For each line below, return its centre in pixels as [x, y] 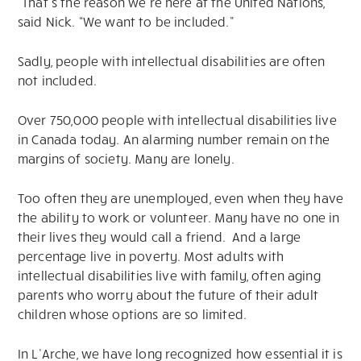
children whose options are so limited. [133, 314]
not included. [58, 81]
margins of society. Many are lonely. [126, 159]
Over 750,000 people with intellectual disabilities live [177, 120]
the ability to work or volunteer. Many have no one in [179, 218]
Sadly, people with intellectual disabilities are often [172, 61]
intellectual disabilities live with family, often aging [169, 276]
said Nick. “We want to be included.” [126, 22]
